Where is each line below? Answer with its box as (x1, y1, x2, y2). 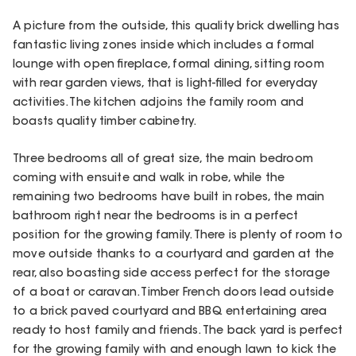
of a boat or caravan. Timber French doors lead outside (13, 288, 334, 300)
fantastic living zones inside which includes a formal (13, 41, 315, 52)
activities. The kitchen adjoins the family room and (13, 98, 304, 110)
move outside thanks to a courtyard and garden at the (13, 250, 335, 261)
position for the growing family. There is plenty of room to (13, 230, 342, 242)
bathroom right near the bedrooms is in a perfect (13, 211, 299, 223)
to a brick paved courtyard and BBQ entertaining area (13, 307, 327, 319)
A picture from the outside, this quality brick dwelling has (13, 21, 339, 33)
